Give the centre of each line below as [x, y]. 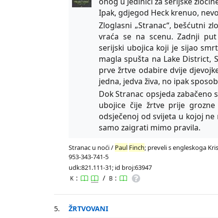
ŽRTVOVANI [89, 208]
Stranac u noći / [92, 147]
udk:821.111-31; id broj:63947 [110, 167]
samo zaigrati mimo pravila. [150, 127]
